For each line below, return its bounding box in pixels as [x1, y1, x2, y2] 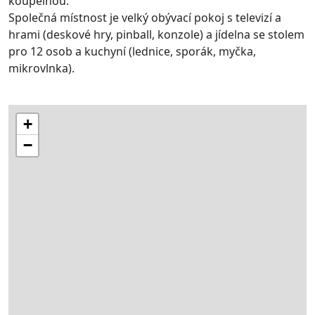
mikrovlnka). [8, 60, 75, 77]
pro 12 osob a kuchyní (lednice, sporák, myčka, [8, 44, 256, 60]
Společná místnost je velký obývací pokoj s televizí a [8, 10, 281, 26]
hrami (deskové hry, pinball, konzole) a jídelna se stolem [8, 27, 304, 43]
